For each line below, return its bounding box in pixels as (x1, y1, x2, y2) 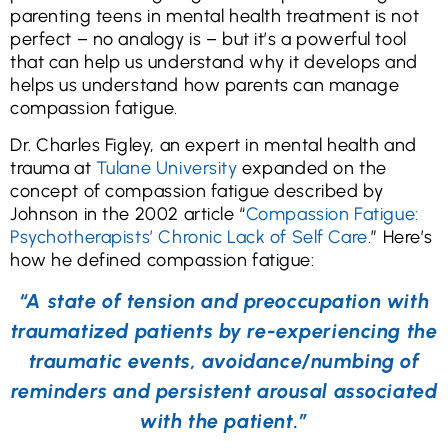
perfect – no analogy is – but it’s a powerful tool (10, 27, 407, 50)
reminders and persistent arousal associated (10, 379, 438, 404)
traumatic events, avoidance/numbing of (28, 349, 420, 374)
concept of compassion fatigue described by (10, 179, 384, 202)
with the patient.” (140, 409, 308, 434)
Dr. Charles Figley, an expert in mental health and (10, 133, 417, 156)
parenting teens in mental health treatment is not (10, 4, 420, 27)
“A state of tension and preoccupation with (18, 289, 430, 314)
